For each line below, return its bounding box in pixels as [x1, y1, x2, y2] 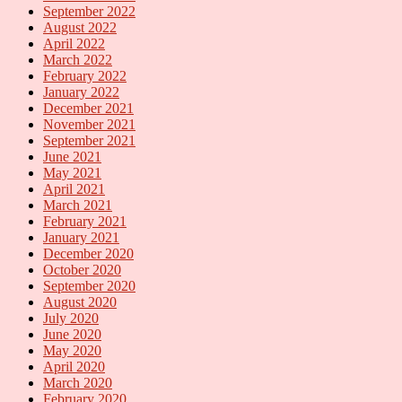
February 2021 [43, 213, 127, 229]
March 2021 [43, 197, 112, 213]
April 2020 [43, 358, 105, 374]
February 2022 [43, 67, 127, 83]
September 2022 [43, 3, 135, 19]
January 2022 [43, 83, 119, 100]
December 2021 [43, 100, 134, 116]
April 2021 [43, 180, 105, 197]
